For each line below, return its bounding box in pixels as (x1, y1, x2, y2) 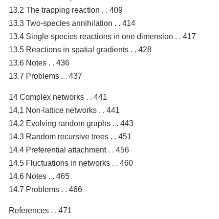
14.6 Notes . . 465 (9, 172, 69, 180)
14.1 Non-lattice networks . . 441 (9, 106, 120, 114)
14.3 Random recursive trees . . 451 (9, 132, 131, 141)
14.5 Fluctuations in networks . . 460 (9, 158, 133, 167)
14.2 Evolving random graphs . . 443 (9, 119, 133, 128)
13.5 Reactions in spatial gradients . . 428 (9, 45, 152, 54)
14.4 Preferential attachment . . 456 (9, 145, 129, 154)
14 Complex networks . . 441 (9, 92, 107, 101)
